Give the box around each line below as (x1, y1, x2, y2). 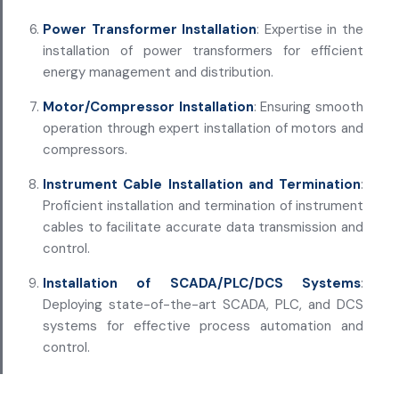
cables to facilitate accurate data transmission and (43, 217, 363, 236)
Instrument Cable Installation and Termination (43, 175, 361, 193)
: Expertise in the (256, 20, 364, 38)
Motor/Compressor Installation (43, 97, 254, 116)
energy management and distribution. (43, 62, 273, 81)
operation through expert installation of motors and (43, 118, 363, 137)
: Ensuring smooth (253, 97, 364, 116)
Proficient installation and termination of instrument (43, 196, 363, 215)
